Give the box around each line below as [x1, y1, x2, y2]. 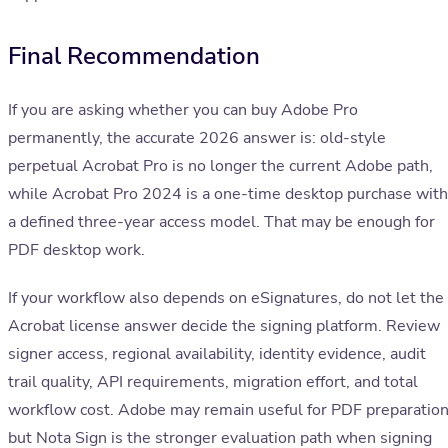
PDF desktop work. [8, 239, 145, 262]
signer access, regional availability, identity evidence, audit [8, 343, 426, 366]
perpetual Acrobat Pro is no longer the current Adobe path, [8, 155, 433, 178]
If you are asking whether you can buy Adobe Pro [8, 99, 358, 122]
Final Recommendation [8, 40, 260, 73]
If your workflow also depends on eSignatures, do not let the [8, 287, 444, 310]
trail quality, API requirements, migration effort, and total [8, 371, 418, 394]
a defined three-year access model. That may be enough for [8, 211, 435, 234]
